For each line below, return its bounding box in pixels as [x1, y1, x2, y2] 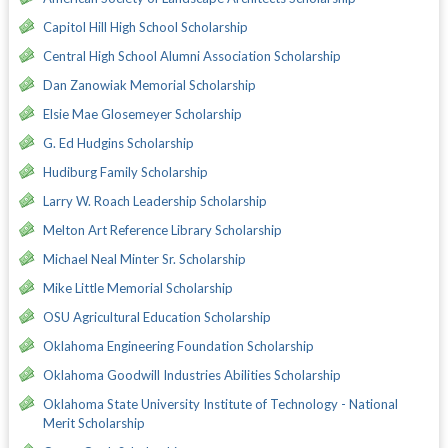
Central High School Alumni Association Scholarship [42, 48, 341, 65]
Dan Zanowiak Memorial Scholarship [42, 77, 256, 94]
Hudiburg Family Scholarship [42, 164, 208, 181]
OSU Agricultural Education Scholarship [42, 309, 271, 326]
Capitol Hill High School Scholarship [42, 19, 248, 36]
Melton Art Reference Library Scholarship [42, 222, 282, 239]
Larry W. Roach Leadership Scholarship [42, 193, 267, 210]
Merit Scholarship [42, 415, 145, 432]
